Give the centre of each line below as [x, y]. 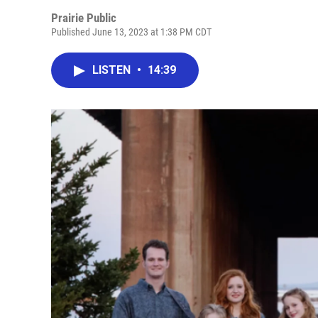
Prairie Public [84, 18]
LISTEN [113, 70]
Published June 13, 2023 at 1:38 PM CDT [131, 32]
